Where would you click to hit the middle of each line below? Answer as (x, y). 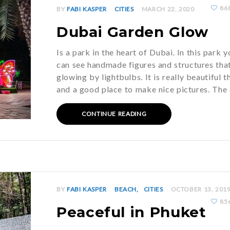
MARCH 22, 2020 (168, 9)
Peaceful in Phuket (131, 212)
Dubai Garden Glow (132, 32)
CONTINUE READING (114, 114)
